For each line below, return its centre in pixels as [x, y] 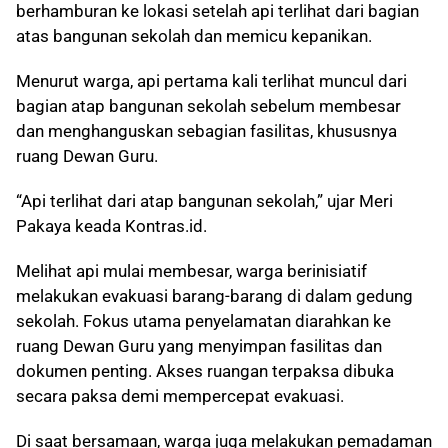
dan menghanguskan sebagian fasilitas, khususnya [206, 131]
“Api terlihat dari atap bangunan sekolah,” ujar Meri [204, 201]
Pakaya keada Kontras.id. [111, 226]
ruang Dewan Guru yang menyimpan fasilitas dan [199, 346]
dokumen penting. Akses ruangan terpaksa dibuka [205, 371]
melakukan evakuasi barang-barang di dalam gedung [214, 296]
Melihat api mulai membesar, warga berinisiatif [191, 271]
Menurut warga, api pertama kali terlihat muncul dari [211, 81]
